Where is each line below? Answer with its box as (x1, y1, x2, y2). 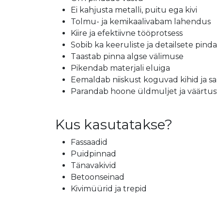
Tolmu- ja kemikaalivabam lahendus (71, 17, 211, 26)
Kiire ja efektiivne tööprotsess (71, 29, 183, 38)
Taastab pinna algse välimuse (71, 52, 184, 61)
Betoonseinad (71, 172, 124, 182)
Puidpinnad (71, 149, 116, 158)
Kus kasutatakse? (55, 116, 172, 133)
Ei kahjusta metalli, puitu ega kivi (71, 5, 197, 15)
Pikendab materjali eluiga (71, 63, 170, 73)
